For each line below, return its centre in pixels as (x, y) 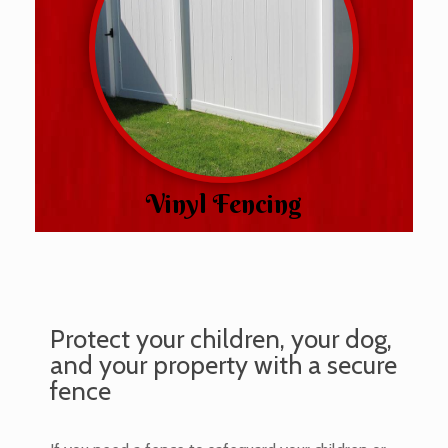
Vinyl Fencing (224, 204)
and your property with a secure (223, 364)
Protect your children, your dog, (221, 338)
